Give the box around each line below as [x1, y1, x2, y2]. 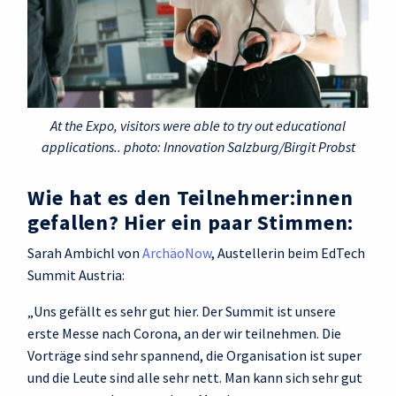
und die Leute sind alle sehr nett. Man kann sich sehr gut [27, 369, 362, 386]
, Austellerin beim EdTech [211, 244, 365, 262]
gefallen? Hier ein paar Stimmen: [27, 209, 354, 236]
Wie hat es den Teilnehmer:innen [27, 184, 354, 211]
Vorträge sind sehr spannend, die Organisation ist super [27, 346, 362, 364]
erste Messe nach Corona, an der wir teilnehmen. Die [27, 324, 341, 342]
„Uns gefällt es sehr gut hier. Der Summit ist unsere [27, 302, 336, 320]
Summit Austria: [27, 266, 125, 284]
